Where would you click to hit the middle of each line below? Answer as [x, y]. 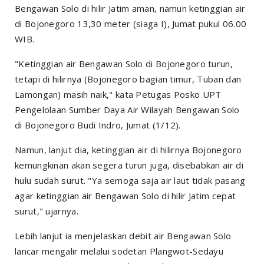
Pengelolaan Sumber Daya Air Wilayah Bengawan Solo [127, 109]
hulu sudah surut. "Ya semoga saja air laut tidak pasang [130, 180]
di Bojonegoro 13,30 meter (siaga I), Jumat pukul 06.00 [131, 23]
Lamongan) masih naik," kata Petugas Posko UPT [118, 94]
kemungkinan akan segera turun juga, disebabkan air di [129, 165]
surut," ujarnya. [47, 211]
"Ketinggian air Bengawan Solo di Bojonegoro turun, [124, 63]
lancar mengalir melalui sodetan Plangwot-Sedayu [119, 251]
